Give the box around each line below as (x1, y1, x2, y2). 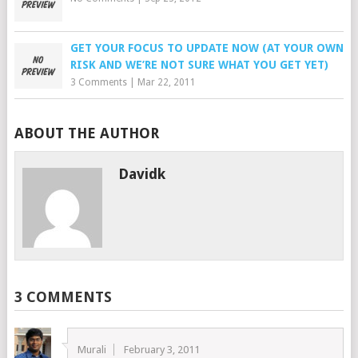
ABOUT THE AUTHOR (14, 125, 159, 141)
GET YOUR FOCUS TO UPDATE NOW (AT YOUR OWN (70, 42, 344, 54)
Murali (78, 344, 107, 356)
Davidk (118, 165, 166, 182)
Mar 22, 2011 (137, 77, 196, 88)
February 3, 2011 (124, 344, 201, 356)
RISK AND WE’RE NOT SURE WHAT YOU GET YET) (70, 58, 328, 71)
